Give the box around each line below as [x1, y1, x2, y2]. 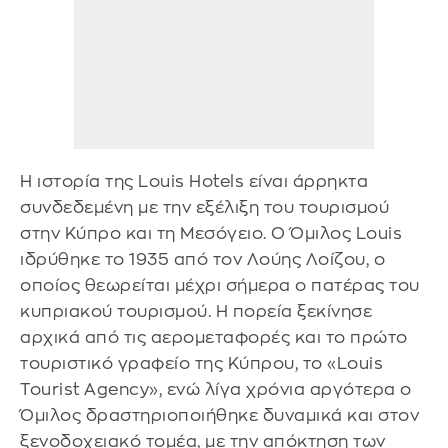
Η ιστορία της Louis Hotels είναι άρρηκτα [20, 173, 368, 191]
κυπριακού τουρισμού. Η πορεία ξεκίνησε [20, 303, 372, 321]
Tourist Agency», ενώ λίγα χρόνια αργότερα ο [20, 381, 412, 399]
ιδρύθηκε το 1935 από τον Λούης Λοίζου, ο [20, 251, 385, 269]
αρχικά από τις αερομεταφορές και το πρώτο [20, 329, 408, 347]
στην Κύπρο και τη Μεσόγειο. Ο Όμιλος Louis [20, 225, 402, 243]
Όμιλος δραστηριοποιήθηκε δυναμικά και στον [20, 407, 419, 425]
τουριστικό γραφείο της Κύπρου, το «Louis [20, 355, 383, 373]
